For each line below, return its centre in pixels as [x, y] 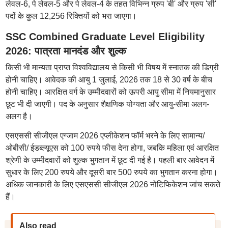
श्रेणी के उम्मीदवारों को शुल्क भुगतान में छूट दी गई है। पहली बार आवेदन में [110, 160]
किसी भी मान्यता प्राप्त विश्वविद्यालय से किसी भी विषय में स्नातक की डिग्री [112, 67]
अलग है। [19, 116]
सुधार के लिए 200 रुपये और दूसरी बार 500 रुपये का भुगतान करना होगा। [111, 172]
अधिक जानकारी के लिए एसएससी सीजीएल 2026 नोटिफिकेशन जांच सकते [113, 184]
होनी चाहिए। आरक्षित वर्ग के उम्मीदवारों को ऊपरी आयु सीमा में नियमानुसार [110, 92]
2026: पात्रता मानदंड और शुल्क [66, 51]
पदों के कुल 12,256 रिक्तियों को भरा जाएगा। [71, 16]
